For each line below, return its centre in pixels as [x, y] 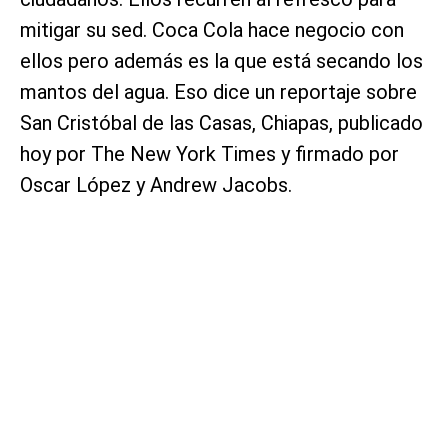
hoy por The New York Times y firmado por [209, 154]
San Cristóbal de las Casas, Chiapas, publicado [221, 123]
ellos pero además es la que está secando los [221, 61]
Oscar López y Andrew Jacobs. [156, 185]
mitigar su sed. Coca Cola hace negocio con [212, 30]
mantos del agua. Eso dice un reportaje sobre [218, 92]
